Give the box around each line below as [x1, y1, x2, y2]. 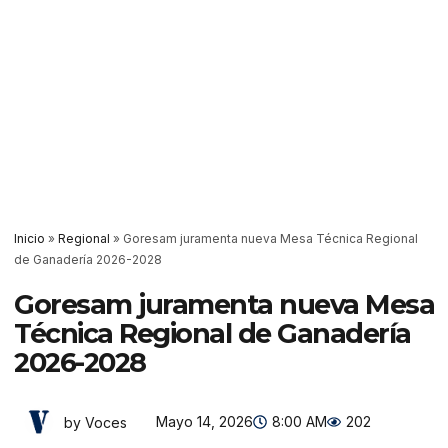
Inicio [14, 231, 45, 246]
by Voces [64, 413, 127, 431]
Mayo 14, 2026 [156, 413, 253, 430]
